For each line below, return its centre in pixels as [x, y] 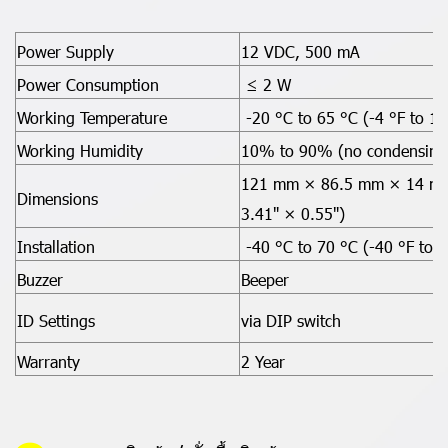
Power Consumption [88, 84]
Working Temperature [92, 117]
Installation [56, 246]
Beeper [265, 279]
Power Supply [65, 51]
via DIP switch [291, 320]
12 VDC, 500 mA [300, 51]
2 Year [263, 361]
